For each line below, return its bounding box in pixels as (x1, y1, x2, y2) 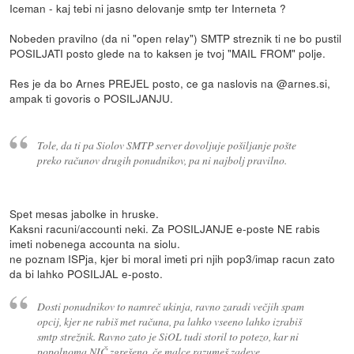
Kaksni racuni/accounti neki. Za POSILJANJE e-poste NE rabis (9, 220, 321, 237)
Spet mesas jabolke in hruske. (9, 205, 160, 222)
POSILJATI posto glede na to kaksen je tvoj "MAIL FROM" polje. (9, 44, 326, 61)
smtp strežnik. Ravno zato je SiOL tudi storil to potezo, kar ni (36, 329, 299, 345)
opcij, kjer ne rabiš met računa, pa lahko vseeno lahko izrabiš (36, 314, 302, 330)
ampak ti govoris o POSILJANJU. (9, 89, 174, 106)
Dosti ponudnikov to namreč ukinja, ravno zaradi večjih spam (36, 299, 304, 314)
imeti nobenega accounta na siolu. (9, 235, 181, 252)
